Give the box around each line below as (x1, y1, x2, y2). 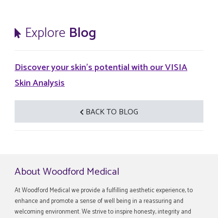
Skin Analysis (15, 75, 65, 91)
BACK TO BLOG (86, 105, 138, 119)
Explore (25, 22, 65, 45)
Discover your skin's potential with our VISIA (15, 60, 187, 75)
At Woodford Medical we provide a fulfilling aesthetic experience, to (15, 185, 193, 196)
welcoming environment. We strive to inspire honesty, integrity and (15, 206, 191, 217)
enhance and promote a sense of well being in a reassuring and (15, 196, 183, 206)
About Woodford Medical (15, 163, 119, 180)
